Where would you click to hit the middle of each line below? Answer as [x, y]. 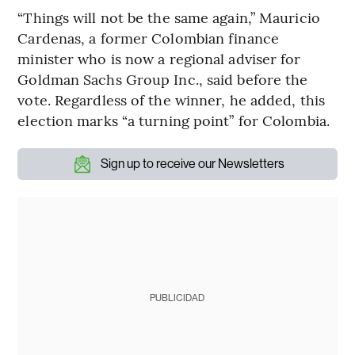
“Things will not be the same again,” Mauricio [169, 17]
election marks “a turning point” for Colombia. [174, 120]
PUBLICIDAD [177, 298]
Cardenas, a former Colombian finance [148, 37]
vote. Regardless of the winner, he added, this [171, 99]
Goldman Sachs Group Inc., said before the [163, 78]
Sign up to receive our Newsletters [192, 163]
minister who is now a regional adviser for [159, 58]
